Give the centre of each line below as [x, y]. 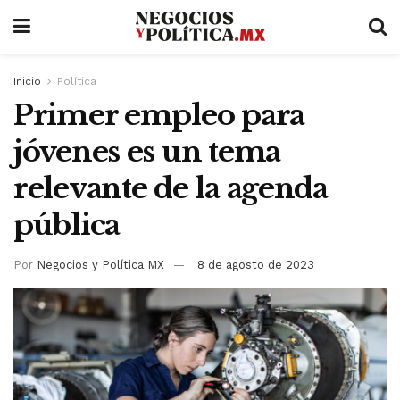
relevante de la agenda [171, 188]
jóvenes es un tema [147, 152]
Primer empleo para [159, 115]
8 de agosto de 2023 [256, 264]
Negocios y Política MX [100, 264]
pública [67, 225]
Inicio [27, 81]
